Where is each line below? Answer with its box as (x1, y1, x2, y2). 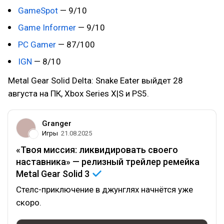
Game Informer (18, 22, 76, 32)
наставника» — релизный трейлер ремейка (16, 156, 199, 167)
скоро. (16, 197, 41, 207)
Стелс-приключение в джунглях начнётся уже (16, 184, 193, 194)
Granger (42, 119, 71, 128)
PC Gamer (18, 39, 56, 49)
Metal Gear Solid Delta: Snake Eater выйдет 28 (8, 75, 183, 85)
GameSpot (18, 5, 60, 15)
